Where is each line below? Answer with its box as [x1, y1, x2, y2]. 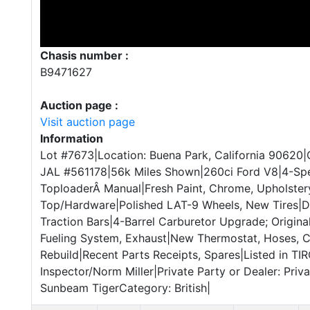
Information [40, 131, 103, 145]
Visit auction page [40, 115, 135, 129]
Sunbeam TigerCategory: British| [40, 281, 210, 295]
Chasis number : [40, 48, 129, 62]
